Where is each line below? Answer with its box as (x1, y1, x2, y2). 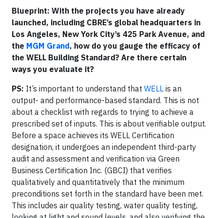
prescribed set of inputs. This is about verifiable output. (12, 119, 206, 128)
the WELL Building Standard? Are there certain (12, 53, 186, 62)
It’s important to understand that (24, 84, 144, 93)
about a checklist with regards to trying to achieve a (12, 107, 194, 117)
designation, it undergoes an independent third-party (12, 142, 196, 152)
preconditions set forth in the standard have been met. (12, 189, 203, 199)
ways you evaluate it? (12, 64, 94, 74)
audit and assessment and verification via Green (12, 154, 180, 163)
